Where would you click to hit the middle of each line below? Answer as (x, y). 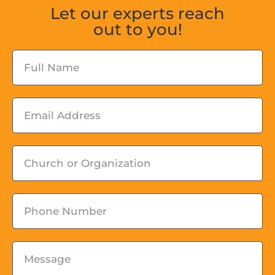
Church (33, 154)
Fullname (38, 58)
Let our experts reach (137, 14)
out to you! (137, 29)
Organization (49, 192)
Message (37, 250)
